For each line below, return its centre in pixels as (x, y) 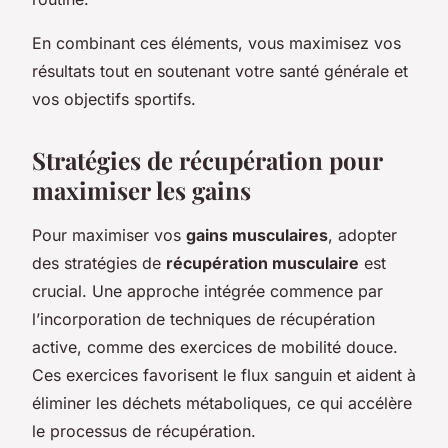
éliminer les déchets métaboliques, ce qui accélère (222, 402)
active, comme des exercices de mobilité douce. (215, 346)
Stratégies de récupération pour (207, 159)
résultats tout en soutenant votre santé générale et (220, 70)
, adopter (362, 234)
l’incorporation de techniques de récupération (203, 318)
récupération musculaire (262, 262)
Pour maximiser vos (109, 234)
